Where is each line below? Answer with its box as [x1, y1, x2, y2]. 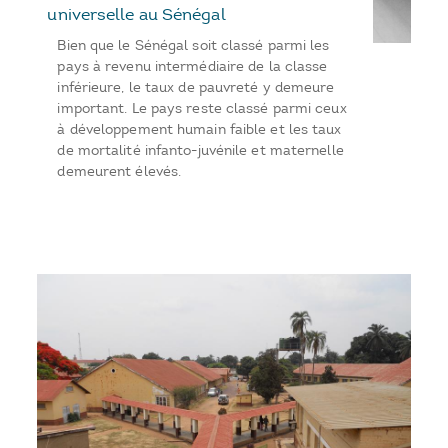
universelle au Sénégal [47, 3, 226, 24]
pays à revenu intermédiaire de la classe [57, 57, 328, 75]
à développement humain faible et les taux [57, 120, 342, 138]
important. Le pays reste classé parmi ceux [57, 99, 347, 117]
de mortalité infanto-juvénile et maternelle [57, 141, 344, 159]
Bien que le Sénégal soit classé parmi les [57, 36, 330, 54]
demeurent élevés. [57, 162, 182, 180]
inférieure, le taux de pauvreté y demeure [57, 78, 335, 96]
